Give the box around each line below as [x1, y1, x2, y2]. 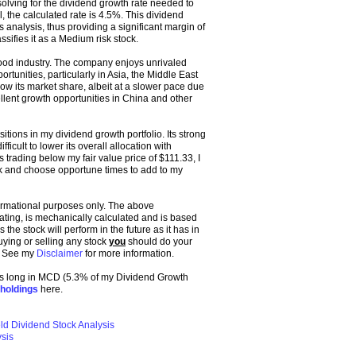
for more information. [83, 248, 174, 260]
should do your [126, 236, 192, 248]
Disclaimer [37, 248, 83, 260]
